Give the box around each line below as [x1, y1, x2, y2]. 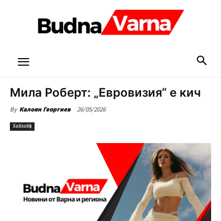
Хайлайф [13, 123, 32, 129]
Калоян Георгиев [19, 105, 71, 113]
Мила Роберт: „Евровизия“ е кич [10, 85, 201, 100]
